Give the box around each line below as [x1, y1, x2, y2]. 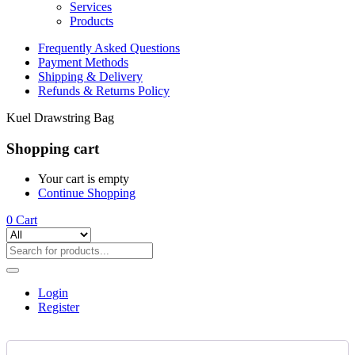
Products [70, 14, 113, 28]
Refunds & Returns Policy [38, 84, 170, 97]
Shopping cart [6, 139, 99, 157]
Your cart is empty [38, 172, 129, 186]
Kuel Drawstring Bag [6, 111, 114, 124]
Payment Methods [38, 55, 128, 69]
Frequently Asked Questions [38, 41, 180, 55]
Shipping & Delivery [38, 70, 143, 83]
